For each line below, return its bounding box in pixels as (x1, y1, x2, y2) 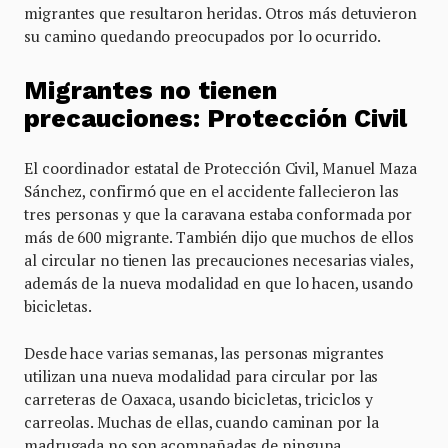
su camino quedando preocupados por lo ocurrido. (24, 26, 381, 46)
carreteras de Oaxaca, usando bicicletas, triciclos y (24, 388, 374, 409)
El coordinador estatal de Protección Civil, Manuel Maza (24, 157, 417, 178)
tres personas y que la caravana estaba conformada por (24, 203, 413, 224)
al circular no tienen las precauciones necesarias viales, (24, 249, 413, 270)
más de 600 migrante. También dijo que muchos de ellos (24, 226, 415, 247)
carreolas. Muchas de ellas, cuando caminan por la (24, 411, 379, 432)
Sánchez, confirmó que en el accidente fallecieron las (24, 180, 400, 201)
